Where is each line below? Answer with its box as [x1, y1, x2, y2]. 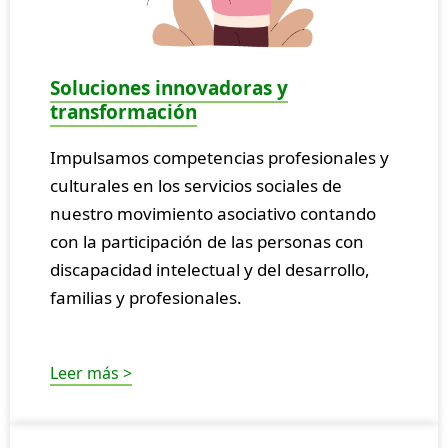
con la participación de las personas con [50, 229, 364, 253]
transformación [50, 98, 197, 125]
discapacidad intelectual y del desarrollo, [50, 257, 370, 281]
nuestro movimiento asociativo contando [50, 201, 376, 225]
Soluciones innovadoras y [50, 74, 288, 101]
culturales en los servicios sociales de [50, 173, 342, 197]
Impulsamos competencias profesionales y [50, 145, 389, 169]
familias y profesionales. [50, 285, 242, 309]
